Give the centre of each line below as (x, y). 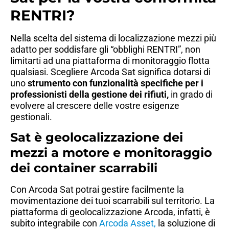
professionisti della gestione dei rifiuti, (89, 95)
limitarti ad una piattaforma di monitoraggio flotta (110, 61)
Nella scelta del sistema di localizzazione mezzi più (113, 38)
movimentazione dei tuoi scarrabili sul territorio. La (112, 201)
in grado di (191, 95)
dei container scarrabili (84, 168)
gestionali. (31, 117)
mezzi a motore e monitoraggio (111, 153)
